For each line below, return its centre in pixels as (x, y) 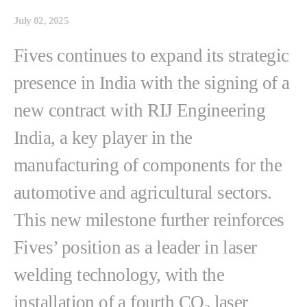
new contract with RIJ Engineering (140, 110)
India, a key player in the (103, 138)
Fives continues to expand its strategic (151, 56)
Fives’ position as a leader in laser (135, 247)
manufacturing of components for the (148, 165)
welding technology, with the (119, 275)
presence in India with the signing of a (152, 83)
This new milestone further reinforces (149, 220)
